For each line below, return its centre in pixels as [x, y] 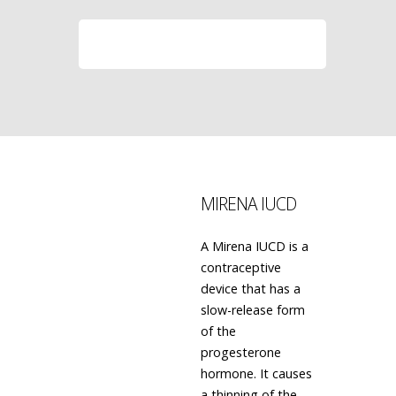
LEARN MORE [202, 44]
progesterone [240, 352]
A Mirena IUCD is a [254, 246]
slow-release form [252, 310]
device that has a [250, 289]
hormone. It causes [256, 373]
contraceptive [240, 267]
